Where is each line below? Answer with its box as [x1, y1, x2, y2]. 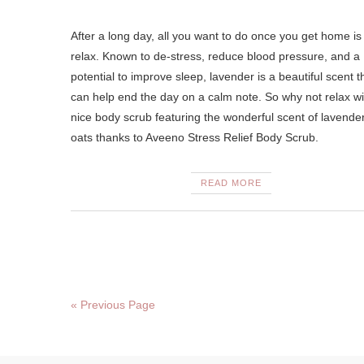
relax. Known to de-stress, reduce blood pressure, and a [71, 50, 360, 63]
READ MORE [200, 178, 262, 188]
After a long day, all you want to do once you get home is [71, 29, 362, 42]
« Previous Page [71, 298, 155, 311]
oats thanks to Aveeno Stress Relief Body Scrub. [71, 131, 318, 144]
